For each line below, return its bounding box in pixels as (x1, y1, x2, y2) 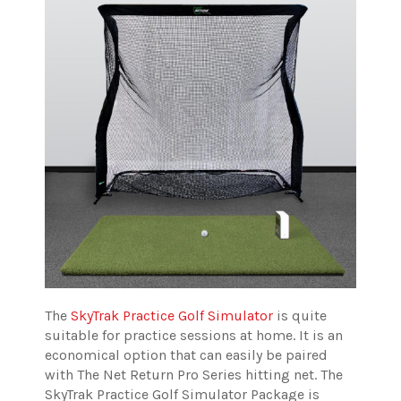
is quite (273, 307, 327, 325)
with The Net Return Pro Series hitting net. (45, 366, 320, 384)
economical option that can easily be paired (45, 346, 328, 364)
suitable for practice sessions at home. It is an (45, 327, 343, 345)
